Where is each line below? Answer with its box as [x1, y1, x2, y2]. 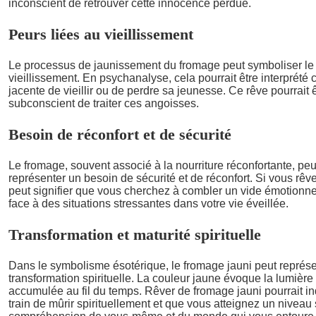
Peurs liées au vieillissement [8, 25, 193, 43]
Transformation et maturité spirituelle [8, 225, 261, 243]
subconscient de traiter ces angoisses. [8, 97, 199, 109]
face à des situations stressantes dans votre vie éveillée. [8, 197, 288, 209]
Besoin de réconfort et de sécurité [8, 125, 231, 143]
